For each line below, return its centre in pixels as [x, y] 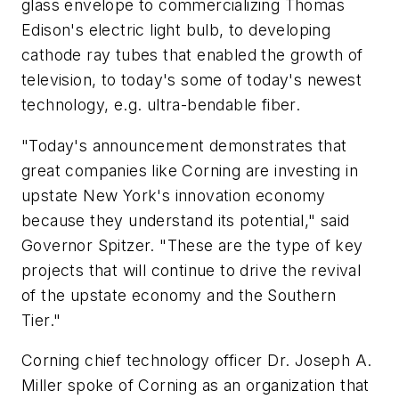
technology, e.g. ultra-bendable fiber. [161, 105]
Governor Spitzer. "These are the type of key [192, 245]
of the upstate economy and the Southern [179, 295]
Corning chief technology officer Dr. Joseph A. [197, 361]
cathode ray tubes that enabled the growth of [192, 55]
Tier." [41, 320]
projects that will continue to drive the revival [191, 270]
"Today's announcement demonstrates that [184, 145]
